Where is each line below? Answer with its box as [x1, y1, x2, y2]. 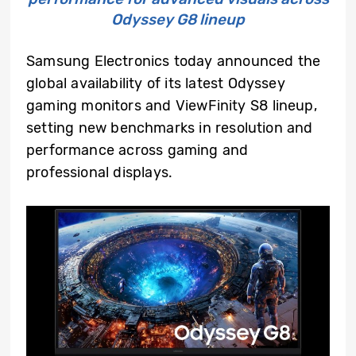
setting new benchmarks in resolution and [26, 119, 313, 137]
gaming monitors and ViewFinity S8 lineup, [26, 97, 317, 114]
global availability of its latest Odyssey [26, 75, 285, 92]
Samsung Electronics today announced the [26, 52, 321, 70]
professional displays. [26, 164, 173, 181]
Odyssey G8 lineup [111, 10, 245, 29]
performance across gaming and [26, 141, 249, 159]
